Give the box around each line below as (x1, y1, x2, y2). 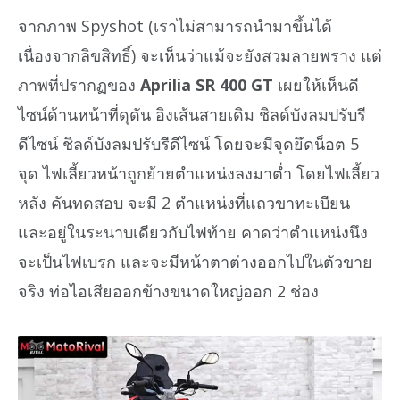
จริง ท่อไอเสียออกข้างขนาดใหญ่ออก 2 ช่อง (18, 279, 319, 302)
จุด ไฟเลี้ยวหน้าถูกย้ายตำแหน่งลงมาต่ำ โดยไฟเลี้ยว (18, 162, 379, 184)
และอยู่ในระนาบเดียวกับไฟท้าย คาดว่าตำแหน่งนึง (18, 221, 368, 243)
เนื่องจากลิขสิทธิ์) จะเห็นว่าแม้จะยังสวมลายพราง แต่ (18, 44, 382, 66)
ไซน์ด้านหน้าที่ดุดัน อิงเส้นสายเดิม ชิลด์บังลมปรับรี (18, 103, 366, 125)
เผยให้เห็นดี (273, 73, 359, 96)
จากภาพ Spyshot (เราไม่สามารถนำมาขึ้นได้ (18, 14, 332, 37)
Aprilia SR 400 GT (140, 73, 273, 96)
